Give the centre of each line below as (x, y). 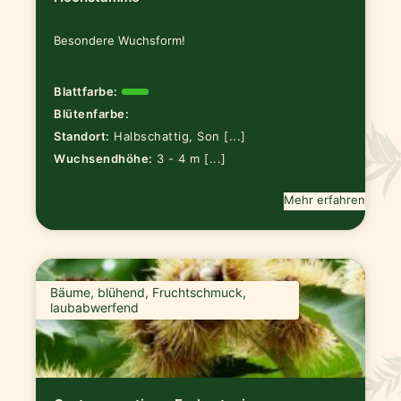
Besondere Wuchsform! (120, 40)
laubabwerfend (95, 308)
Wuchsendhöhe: (103, 158)
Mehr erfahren (324, 199)
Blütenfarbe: (92, 113)
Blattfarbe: (86, 92)
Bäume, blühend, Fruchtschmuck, (149, 293)
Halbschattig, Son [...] (180, 136)
